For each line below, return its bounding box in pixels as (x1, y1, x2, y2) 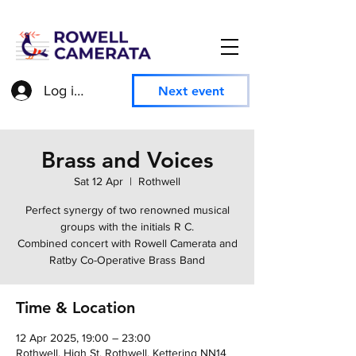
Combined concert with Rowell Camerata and (17, 237, 238, 250)
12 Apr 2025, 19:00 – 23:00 (16, 331, 151, 344)
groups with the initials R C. (60, 220, 194, 233)
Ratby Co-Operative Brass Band (49, 253, 205, 266)
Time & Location (16, 298, 135, 317)
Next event (157, 83, 224, 99)
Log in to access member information (44, 82, 275, 99)
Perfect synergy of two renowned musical (25, 203, 230, 216)
